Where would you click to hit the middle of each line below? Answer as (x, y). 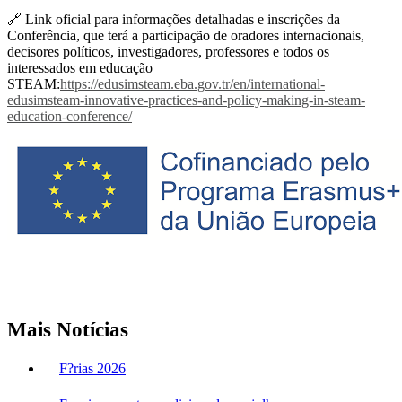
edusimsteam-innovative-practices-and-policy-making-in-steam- (186, 100)
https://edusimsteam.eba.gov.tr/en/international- (192, 84)
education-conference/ (70, 117)
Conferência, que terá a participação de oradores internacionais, (186, 36)
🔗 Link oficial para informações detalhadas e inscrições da (174, 20)
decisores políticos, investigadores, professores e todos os (168, 52)
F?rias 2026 (92, 369)
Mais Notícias (68, 330)
